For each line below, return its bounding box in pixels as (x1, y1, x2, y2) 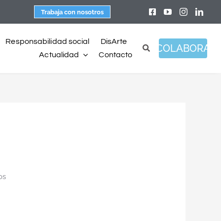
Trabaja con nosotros (41, 8, 104, 16)
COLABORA (156, 42, 211, 54)
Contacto (99, 50, 133, 59)
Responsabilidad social (5, 37, 90, 46)
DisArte (100, 37, 127, 46)
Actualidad (39, 50, 79, 59)
